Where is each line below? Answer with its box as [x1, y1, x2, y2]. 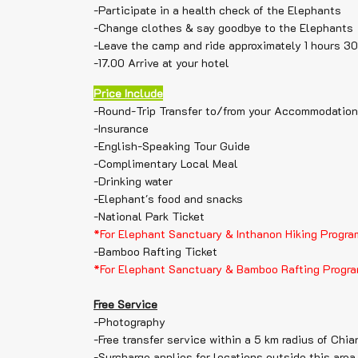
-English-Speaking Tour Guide [93, 138, 250, 153]
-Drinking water [93, 173, 173, 189]
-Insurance [93, 121, 149, 136]
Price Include [93, 86, 163, 101]
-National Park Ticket [93, 209, 205, 224]
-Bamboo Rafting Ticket [93, 244, 217, 259]
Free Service [93, 296, 157, 312]
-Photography [93, 314, 165, 329]
